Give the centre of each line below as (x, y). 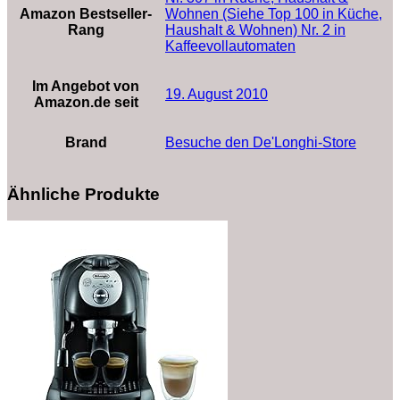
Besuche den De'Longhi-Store (261, 142)
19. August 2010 (217, 94)
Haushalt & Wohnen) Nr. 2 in (255, 29)
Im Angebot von (86, 86)
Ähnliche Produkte (83, 194)
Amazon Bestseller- (86, 13)
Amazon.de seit (86, 102)
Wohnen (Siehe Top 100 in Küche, (274, 13)
